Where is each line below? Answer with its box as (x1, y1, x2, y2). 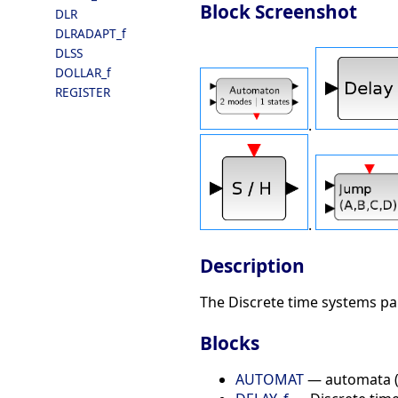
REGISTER (55, 84, 110, 100)
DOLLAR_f (55, 64, 111, 81)
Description (200, 252, 305, 278)
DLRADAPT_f (55, 25, 126, 42)
